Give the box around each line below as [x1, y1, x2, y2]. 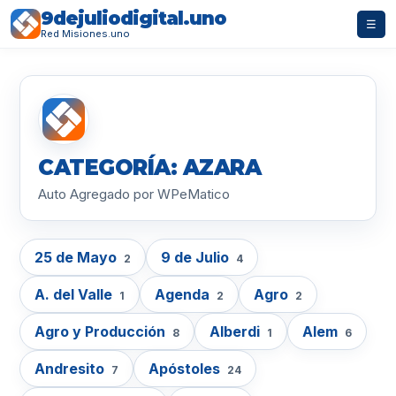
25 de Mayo [34, 248, 120, 266]
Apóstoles [148, 360, 224, 377]
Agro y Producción [34, 323, 169, 340]
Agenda [155, 286, 213, 303]
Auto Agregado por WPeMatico [38, 186, 230, 202]
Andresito [34, 360, 108, 377]
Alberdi [209, 323, 263, 340]
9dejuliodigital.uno [41, 7, 226, 29]
